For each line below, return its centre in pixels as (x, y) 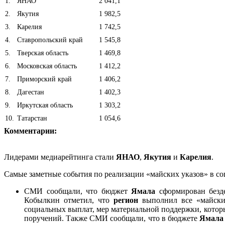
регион (126, 200)
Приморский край (43, 79)
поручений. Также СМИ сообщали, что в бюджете (112, 218)
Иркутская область (44, 105)
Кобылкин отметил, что (69, 200)
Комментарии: (30, 131)
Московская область (46, 66)
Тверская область (42, 53)
